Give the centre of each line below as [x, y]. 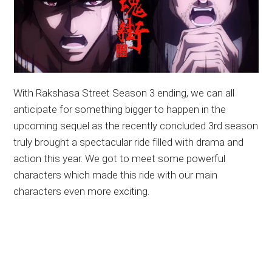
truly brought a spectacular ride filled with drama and [129, 142]
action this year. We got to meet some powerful [120, 158]
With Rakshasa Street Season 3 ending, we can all [124, 93]
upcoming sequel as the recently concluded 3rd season [136, 125]
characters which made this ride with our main [116, 175]
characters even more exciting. [82, 191]
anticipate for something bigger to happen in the [120, 109]
